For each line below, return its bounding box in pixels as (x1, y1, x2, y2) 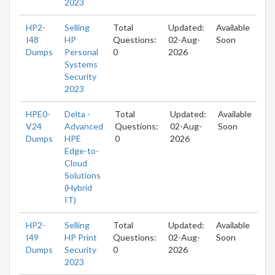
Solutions (64, 169, 101, 180)
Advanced (64, 120, 103, 131)
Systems (64, 58, 98, 69)
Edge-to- (64, 145, 99, 156)
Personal (64, 46, 98, 57)
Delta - (64, 108, 90, 119)
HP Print (64, 231, 97, 242)
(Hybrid (64, 182, 92, 193)
